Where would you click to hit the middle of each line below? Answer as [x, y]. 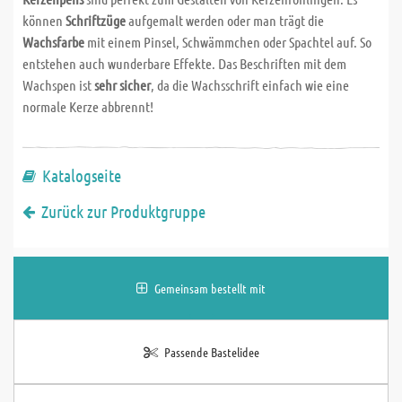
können [44, 20]
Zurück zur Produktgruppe [123, 211]
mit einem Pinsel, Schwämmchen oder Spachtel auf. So [228, 42]
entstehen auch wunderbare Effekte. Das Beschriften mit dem [184, 63]
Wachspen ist [58, 85]
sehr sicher [122, 85]
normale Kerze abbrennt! [88, 106]
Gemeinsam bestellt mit [210, 288]
